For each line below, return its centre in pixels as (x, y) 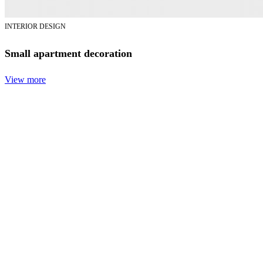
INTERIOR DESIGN (35, 26)
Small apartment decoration (68, 54)
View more (25, 80)
